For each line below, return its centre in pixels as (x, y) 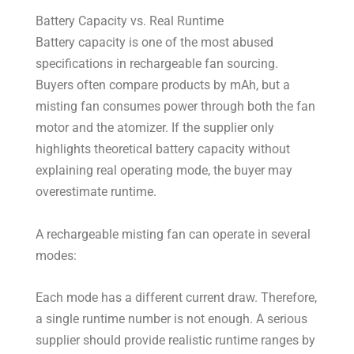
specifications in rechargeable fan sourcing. (157, 64)
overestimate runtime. (96, 192)
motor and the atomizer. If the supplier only (155, 128)
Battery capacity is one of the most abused (155, 43)
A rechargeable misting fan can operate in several (173, 234)
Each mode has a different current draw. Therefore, (177, 297)
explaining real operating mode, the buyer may (164, 171)
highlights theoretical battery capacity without (163, 149)
